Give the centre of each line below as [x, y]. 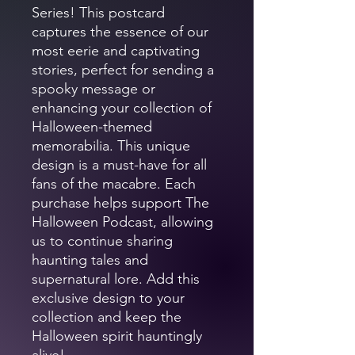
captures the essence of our [120, 31]
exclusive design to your [108, 298]
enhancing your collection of [122, 107]
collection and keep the [107, 317]
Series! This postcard [98, 12]
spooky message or [94, 88]
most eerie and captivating [116, 50]
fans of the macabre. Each [114, 183]
